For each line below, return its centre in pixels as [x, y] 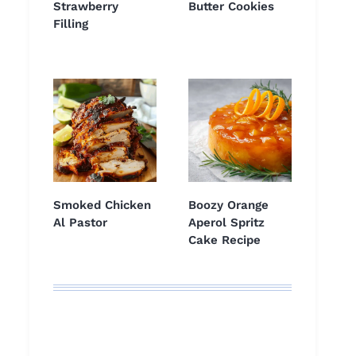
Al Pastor [80, 223]
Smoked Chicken [102, 205]
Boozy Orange [228, 205]
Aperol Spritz [226, 223]
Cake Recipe [224, 240]
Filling [71, 24]
